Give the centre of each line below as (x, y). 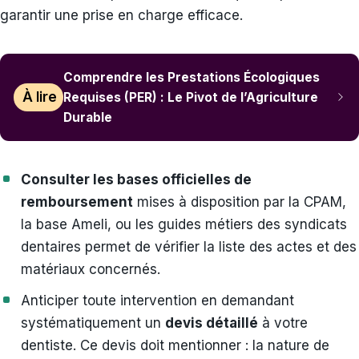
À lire (39, 97)
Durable (88, 117)
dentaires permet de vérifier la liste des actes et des (189, 246)
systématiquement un (93, 323)
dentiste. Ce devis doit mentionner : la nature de (175, 345)
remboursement (77, 202)
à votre (283, 323)
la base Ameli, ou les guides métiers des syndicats (184, 224)
